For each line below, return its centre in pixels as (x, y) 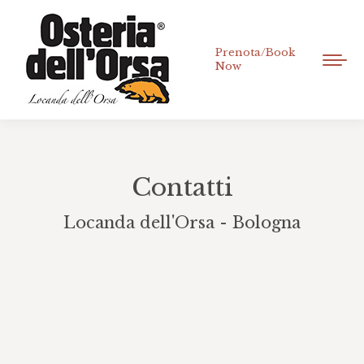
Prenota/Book (255, 52)
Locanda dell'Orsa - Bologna (182, 223)
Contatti (182, 187)
